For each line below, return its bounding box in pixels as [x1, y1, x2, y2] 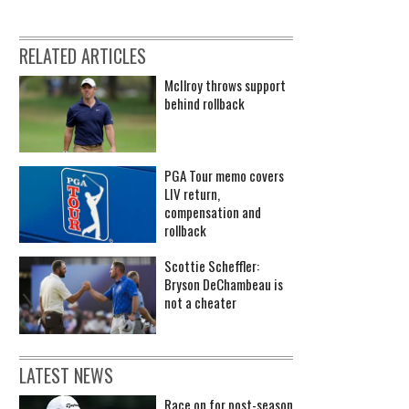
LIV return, [164, 184, 220, 204]
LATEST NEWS [19, 361, 113, 389]
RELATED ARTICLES [19, 41, 146, 69]
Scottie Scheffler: [164, 256, 259, 277]
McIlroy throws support [164, 74, 286, 95]
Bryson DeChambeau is [164, 274, 283, 295]
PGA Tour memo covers [164, 165, 284, 186]
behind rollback [164, 92, 245, 113]
